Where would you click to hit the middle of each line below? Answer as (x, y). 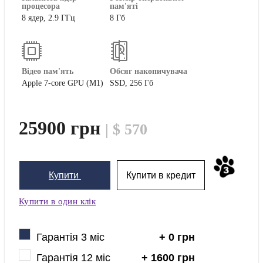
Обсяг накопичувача (149, 72)
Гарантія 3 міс (70, 237)
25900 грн (62, 128)
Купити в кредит (161, 176)
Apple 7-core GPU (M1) (63, 83)
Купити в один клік (58, 202)
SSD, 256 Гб (131, 83)
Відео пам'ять (48, 72)
